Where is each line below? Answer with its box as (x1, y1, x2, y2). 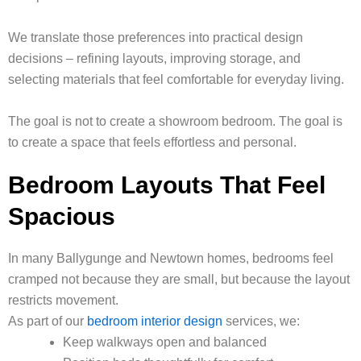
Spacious (8, 203, 115, 230)
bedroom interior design (87, 314, 222, 329)
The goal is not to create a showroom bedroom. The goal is (8, 114, 342, 129)
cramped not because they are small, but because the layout (8, 272, 350, 287)
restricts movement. (8, 293, 118, 308)
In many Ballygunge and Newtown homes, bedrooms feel (8, 251, 334, 266)
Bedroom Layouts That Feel (8, 172, 326, 199)
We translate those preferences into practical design (8, 31, 303, 45)
